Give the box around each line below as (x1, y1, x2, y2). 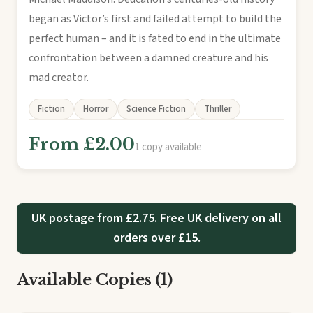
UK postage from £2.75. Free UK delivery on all (31, 209, 282, 227)
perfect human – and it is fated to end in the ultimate (29, 30, 281, 46)
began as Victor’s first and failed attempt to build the (29, 10, 282, 27)
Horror (83, 102, 108, 115)
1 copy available (135, 139, 202, 154)
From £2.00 (29, 133, 135, 154)
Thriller (204, 102, 231, 115)
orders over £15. (112, 228, 201, 247)
